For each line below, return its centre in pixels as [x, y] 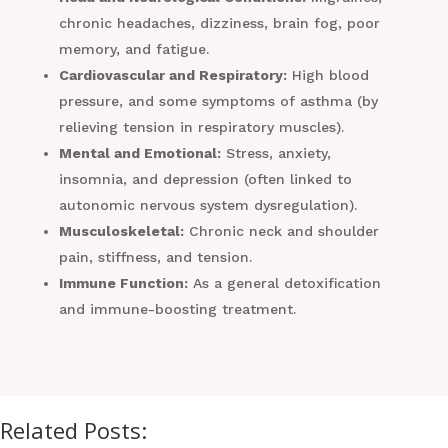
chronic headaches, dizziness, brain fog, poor [219, 23]
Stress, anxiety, [275, 153]
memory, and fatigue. [133, 49]
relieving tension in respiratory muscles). [201, 127]
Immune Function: [123, 283]
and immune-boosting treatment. [177, 309]
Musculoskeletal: [121, 231]
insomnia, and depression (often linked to [205, 179]
